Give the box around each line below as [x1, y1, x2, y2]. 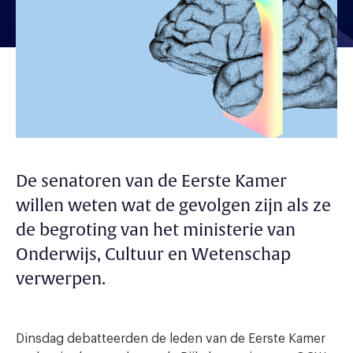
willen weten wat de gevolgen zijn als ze [16, 195, 331, 217]
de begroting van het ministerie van [16, 219, 295, 241]
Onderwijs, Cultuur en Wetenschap [16, 243, 291, 266]
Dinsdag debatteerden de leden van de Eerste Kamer [16, 332, 325, 345]
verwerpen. [16, 268, 106, 290]
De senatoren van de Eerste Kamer [16, 170, 287, 192]
